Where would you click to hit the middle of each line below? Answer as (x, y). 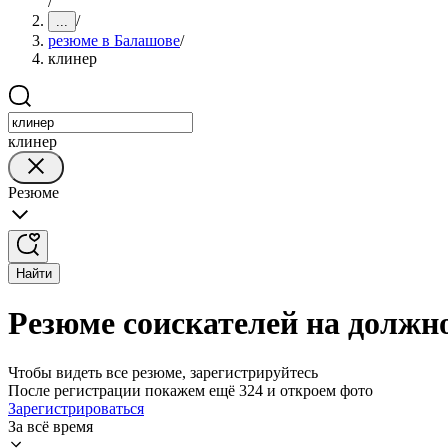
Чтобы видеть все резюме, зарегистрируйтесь (163, 372)
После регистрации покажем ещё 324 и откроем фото (190, 390)
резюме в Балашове (114, 40)
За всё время (50, 426)
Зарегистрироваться (76, 408)
